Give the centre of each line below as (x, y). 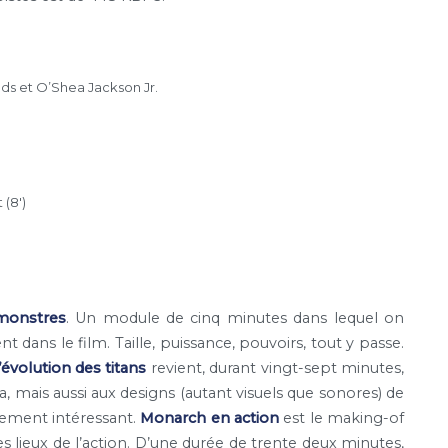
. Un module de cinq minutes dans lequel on (235, 318)
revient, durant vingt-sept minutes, (275, 368)
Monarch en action (209, 418)
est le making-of (341, 418)
